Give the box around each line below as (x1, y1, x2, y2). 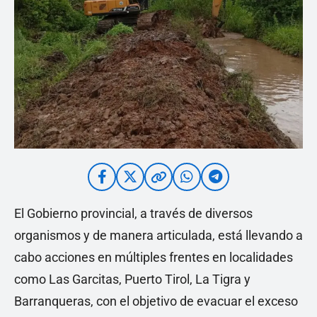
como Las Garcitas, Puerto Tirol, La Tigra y (14, 272, 250, 287)
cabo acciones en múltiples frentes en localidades (14, 250, 293, 265)
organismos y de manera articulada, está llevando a (14, 228, 303, 243)
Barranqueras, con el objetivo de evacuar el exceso (14, 294, 298, 309)
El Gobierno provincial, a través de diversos (14, 206, 253, 221)
